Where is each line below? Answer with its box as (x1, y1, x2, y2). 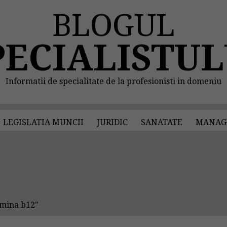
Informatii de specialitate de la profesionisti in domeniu (5, 77, 221, 86)
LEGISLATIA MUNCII (3, 118, 84, 127)
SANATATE (141, 118, 183, 127)
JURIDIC (97, 118, 128, 127)
